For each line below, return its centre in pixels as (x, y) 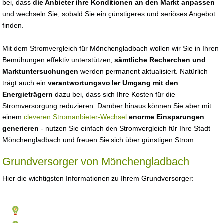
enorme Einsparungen (167, 117)
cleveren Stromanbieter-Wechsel (75, 117)
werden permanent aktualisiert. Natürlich (143, 71)
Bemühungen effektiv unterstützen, (58, 60)
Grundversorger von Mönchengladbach (96, 162)
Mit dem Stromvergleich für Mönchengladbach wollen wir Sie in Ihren (111, 48)
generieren (21, 128)
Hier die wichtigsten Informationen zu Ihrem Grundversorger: (98, 178)
